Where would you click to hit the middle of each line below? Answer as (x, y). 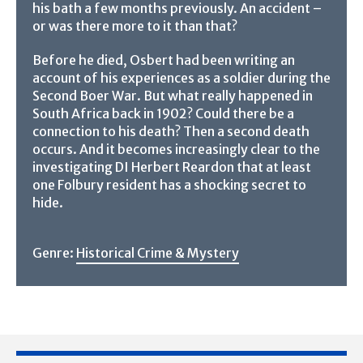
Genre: (54, 253)
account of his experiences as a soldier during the (181, 78)
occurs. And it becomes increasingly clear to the (176, 149)
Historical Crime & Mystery (158, 253)
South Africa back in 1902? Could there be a (163, 114)
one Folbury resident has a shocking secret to (169, 185)
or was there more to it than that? (135, 26)
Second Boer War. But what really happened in (173, 96)
